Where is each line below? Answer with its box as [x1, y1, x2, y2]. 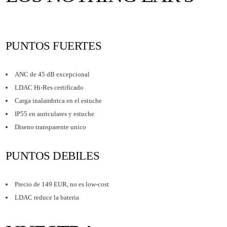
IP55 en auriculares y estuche [14, 109, 94, 118]
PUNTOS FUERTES [5, 39, 102, 52]
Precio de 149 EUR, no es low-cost [14, 180, 109, 188]
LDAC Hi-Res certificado [14, 83, 84, 91]
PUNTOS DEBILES [5, 149, 100, 162]
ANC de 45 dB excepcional [14, 70, 90, 78]
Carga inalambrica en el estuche [14, 96, 102, 104]
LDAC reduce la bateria [14, 193, 79, 201]
